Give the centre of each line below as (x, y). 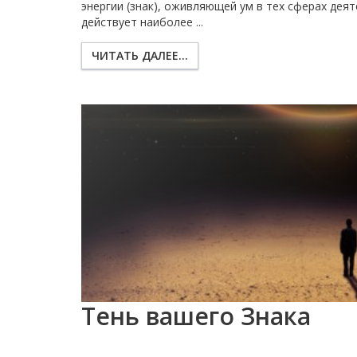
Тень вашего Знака (196, 316)
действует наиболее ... (142, 22)
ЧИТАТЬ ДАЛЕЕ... (140, 56)
